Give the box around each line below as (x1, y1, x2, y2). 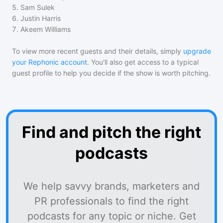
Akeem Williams (20, 25, 71, 33)
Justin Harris (20, 14, 61, 22)
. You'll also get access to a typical (87, 58, 199, 66)
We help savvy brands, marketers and (23, 180, 200, 192)
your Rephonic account (12, 58, 87, 66)
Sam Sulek (20, 3, 55, 11)
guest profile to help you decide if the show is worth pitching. (12, 69, 211, 77)
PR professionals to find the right (34, 195, 189, 207)
